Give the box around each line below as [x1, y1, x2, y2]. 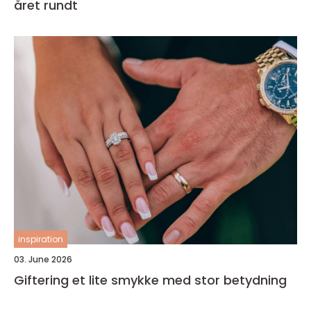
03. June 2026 [14, 253, 72, 265]
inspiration [18, 233, 63, 245]
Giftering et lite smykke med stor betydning [72, 271, 287, 289]
